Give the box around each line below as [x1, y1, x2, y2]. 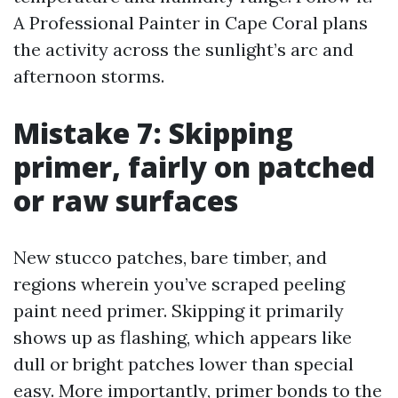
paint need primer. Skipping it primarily [13, 299, 344, 322]
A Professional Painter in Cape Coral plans [13, 12, 368, 34]
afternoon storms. [13, 65, 164, 87]
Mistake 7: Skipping [13, 114, 293, 152]
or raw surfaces [13, 181, 238, 219]
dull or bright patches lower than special [13, 353, 354, 375]
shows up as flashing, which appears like [13, 326, 352, 348]
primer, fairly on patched [13, 147, 375, 186]
